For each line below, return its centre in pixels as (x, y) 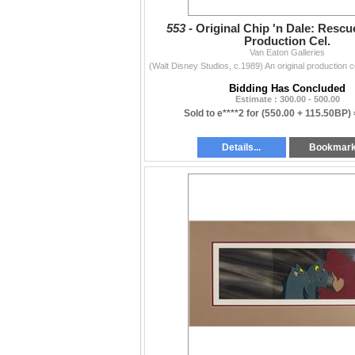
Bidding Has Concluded (287, 89)
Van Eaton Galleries (287, 53)
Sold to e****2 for (222, 114)
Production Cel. (287, 42)
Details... (242, 148)
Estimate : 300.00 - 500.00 (287, 99)
